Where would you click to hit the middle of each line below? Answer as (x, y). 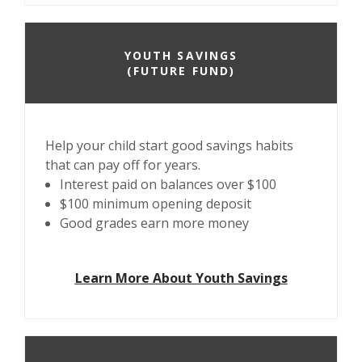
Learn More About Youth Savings (181, 278)
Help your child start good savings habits (169, 145)
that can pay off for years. (123, 165)
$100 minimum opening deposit (156, 204)
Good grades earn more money (154, 223)
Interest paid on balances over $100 (168, 184)
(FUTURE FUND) (181, 71)
